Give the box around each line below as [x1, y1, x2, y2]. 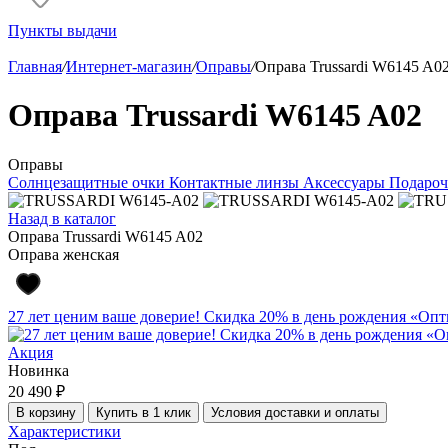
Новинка [8, 361, 69, 379]
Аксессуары [303, 173, 389, 191]
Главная [8, 58, 62, 75]
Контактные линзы [169, 173, 303, 191]
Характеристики [8, 422, 121, 440]
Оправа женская [8, 245, 119, 263]
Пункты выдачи [8, 22, 117, 39]
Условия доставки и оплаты [211, 404, 379, 420]
